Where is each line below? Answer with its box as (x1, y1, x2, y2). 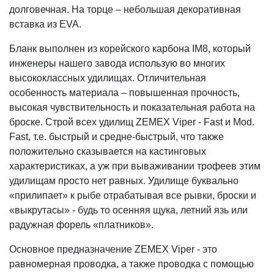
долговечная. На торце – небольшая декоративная (9, 4, 241, 15)
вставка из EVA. (9, 18, 81, 29)
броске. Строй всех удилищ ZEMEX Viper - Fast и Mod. (9, 116, 254, 127)
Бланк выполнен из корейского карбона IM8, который (9, 43, 251, 54)
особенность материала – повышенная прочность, (9, 87, 240, 98)
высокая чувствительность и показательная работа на (9, 102, 255, 113)
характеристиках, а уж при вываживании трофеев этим (9, 160, 261, 171)
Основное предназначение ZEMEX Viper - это (9, 243, 217, 254)
